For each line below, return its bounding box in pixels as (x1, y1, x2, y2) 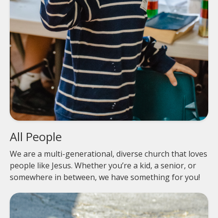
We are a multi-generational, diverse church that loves (10, 148, 207, 159)
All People (10, 128, 62, 145)
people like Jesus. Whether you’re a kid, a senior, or (10, 160, 196, 171)
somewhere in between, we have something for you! (10, 171, 200, 182)
